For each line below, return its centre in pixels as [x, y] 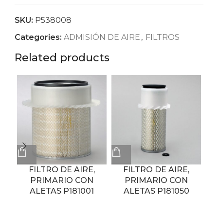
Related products [62, 58]
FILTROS [163, 37]
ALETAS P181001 [62, 191]
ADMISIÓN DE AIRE [102, 37]
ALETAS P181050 [156, 191]
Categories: [38, 37]
